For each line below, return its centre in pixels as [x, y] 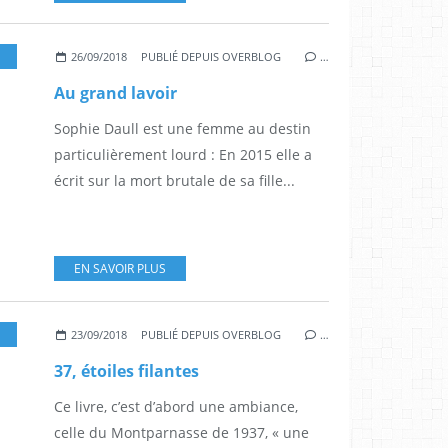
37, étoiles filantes [126, 371]
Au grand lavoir [115, 93]
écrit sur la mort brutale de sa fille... [174, 181]
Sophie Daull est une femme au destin [182, 129]
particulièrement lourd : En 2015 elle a [183, 155]
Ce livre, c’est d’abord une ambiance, [176, 407]
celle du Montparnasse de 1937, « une [181, 433]
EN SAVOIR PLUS [120, 269]
